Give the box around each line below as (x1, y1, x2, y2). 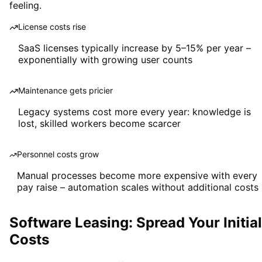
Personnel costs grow (16, 149, 99, 159)
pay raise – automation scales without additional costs (16, 181, 258, 193)
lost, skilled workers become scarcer (18, 117, 181, 129)
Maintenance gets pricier (18, 85, 113, 95)
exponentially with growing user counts (18, 53, 192, 65)
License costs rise (18, 21, 86, 32)
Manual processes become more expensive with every (16, 169, 257, 181)
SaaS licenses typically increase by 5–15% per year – (18, 42, 251, 54)
